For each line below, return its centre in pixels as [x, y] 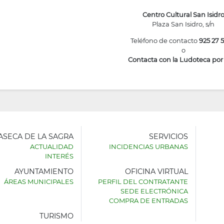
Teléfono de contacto [164, 40]
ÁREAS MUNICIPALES [38, 181]
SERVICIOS [168, 137]
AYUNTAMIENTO [44, 171]
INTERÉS [59, 156]
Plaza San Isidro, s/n [183, 24]
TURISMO [56, 216]
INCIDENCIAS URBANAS [148, 147]
